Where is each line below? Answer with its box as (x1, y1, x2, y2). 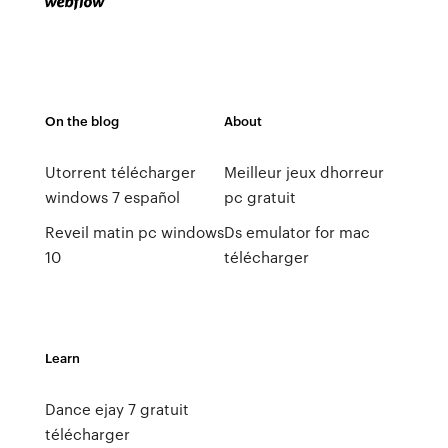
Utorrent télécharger (44, 161, 196, 183)
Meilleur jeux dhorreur (223, 161, 384, 183)
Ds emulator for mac (223, 221, 370, 243)
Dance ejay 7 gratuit (44, 398, 189, 420)
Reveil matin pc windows (44, 221, 224, 243)
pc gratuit (223, 186, 296, 208)
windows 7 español (44, 186, 180, 208)
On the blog (44, 111, 119, 130)
